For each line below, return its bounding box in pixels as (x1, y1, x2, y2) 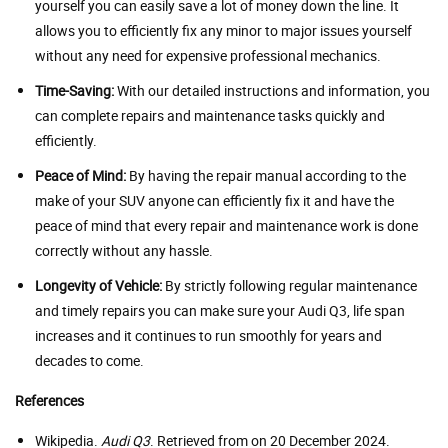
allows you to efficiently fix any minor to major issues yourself (35, 21, 412, 41)
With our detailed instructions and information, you (114, 81, 430, 101)
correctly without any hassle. (35, 241, 213, 261)
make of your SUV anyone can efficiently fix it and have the (35, 191, 394, 211)
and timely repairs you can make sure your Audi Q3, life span (35, 301, 405, 321)
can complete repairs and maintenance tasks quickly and (35, 106, 385, 126)
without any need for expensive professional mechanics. (35, 46, 381, 66)
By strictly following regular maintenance (162, 276, 417, 296)
